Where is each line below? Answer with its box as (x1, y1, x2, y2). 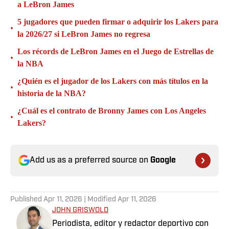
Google (150, 156, 176, 165)
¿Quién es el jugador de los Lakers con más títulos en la (17, 77, 208, 86)
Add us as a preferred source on (30, 156, 150, 165)
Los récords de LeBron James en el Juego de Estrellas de (17, 47, 214, 56)
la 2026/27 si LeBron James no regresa (17, 30, 150, 39)
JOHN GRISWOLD (52, 207, 108, 215)
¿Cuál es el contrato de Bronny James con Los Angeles (17, 106, 206, 116)
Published (10, 196, 43, 204)
